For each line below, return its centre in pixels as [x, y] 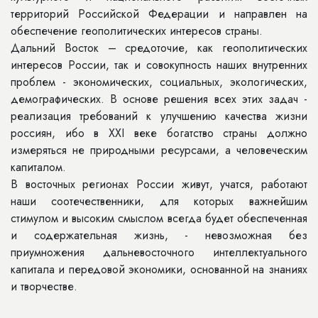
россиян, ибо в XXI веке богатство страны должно [159, 133]
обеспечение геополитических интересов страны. [137, 31]
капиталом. [38, 167]
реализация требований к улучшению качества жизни [159, 116]
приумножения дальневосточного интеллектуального [159, 252]
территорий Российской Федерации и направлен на [159, 14]
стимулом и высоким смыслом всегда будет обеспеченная [159, 218]
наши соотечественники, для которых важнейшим [159, 201]
